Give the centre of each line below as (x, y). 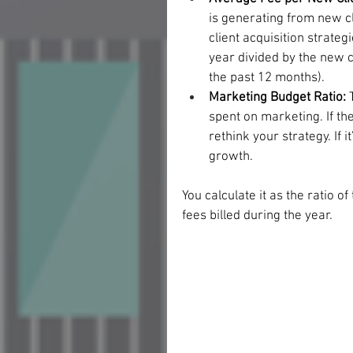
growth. (231, 156)
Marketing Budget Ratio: (277, 97)
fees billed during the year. (259, 216)
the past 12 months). (268, 78)
